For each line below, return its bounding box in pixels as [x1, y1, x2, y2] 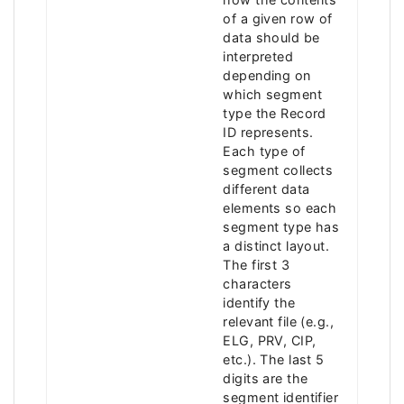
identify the [223, 294, 296, 310]
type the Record [223, 105, 326, 121]
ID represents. [223, 124, 314, 140]
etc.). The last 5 [223, 351, 325, 367]
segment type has [223, 218, 340, 234]
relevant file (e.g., [223, 313, 335, 329]
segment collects [223, 161, 334, 178]
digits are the [223, 370, 308, 386]
